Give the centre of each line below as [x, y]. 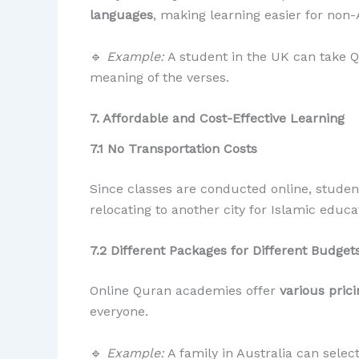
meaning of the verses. [159, 77]
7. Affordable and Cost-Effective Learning [217, 119]
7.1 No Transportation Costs [173, 148]
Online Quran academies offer [185, 291]
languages [121, 15]
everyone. [119, 312]
